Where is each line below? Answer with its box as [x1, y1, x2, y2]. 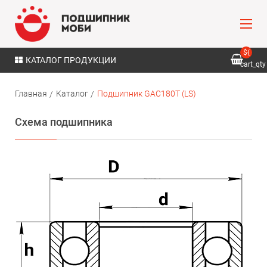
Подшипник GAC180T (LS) [97, 89, 196, 98]
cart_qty [240, 60, 266, 69]
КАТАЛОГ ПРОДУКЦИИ [26, 55, 116, 65]
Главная [15, 89, 47, 98]
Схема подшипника [15, 116, 113, 128]
